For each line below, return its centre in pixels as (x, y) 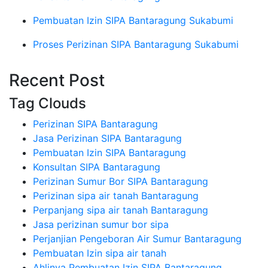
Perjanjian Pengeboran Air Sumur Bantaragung (137, 239)
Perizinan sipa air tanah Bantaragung (116, 196)
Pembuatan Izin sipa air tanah (100, 253)
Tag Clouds (48, 103)
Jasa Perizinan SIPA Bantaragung (107, 138)
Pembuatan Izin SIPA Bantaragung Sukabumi (133, 21)
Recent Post (57, 80)
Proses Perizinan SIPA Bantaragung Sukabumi (136, 45)
